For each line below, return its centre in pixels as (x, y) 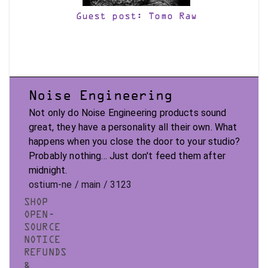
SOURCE (42, 228)
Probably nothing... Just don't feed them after (127, 156)
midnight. (48, 170)
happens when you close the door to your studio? (135, 141)
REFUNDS (45, 253)
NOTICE (42, 240)
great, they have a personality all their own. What (133, 127)
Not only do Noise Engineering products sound (128, 113)
